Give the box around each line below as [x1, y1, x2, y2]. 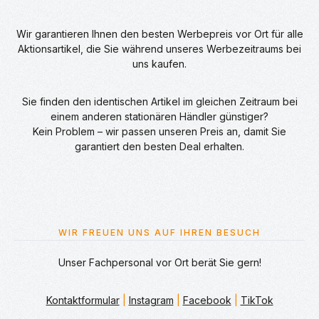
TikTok [240, 294, 273, 306]
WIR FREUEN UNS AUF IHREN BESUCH [58, 227, 261, 238]
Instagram [128, 294, 174, 306]
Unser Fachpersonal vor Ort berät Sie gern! [58, 256, 261, 268]
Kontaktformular [46, 294, 120, 306]
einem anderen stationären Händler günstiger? [51, 110, 268, 122]
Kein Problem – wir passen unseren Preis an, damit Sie [33, 125, 286, 137]
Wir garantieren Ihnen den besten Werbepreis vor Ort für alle [16, 28, 303, 40]
